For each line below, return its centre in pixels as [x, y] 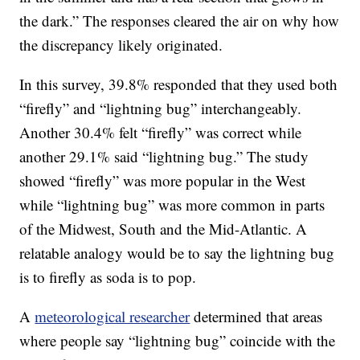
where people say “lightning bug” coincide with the [178, 341]
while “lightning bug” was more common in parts [172, 205]
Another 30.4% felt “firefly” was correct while [161, 133]
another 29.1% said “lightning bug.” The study [164, 157]
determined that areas [256, 317]
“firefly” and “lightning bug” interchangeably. [161, 108]
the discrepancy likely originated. [121, 45]
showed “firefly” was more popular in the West [163, 181]
